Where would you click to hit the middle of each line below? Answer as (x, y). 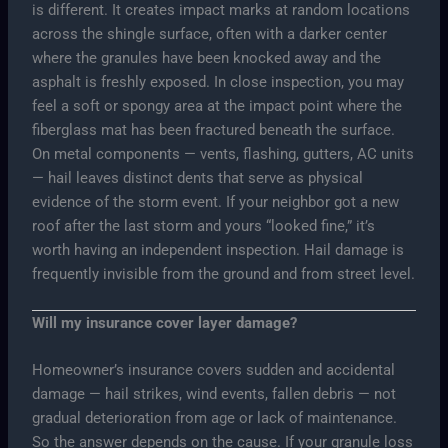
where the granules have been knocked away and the (207, 58)
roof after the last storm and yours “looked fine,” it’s (204, 226)
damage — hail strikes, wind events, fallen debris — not (214, 394)
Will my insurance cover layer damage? (165, 322)
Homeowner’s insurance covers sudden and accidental (214, 370)
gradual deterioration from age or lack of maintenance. (215, 418)
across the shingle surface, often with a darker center (210, 34)
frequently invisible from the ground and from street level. (224, 274)
